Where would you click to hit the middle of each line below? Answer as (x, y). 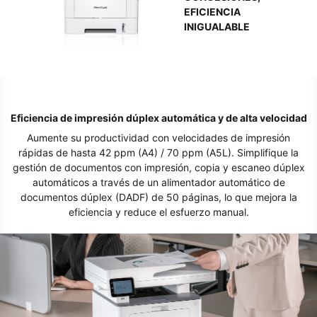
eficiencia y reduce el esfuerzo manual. (158, 212)
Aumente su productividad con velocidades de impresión (158, 137)
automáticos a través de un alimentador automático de (158, 182)
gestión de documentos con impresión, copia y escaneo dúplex (158, 167)
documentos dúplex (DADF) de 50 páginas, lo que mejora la (158, 197)
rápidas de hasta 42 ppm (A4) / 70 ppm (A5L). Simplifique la (158, 152)
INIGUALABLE (217, 26)
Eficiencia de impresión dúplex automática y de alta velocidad (158, 117)
